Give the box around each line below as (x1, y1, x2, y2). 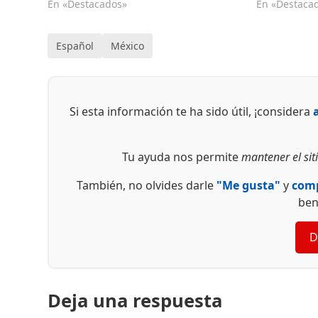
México (111, 38, 145, 53)
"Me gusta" (216, 177, 280, 193)
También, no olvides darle (76, 177, 216, 193)
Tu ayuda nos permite (121, 148, 241, 165)
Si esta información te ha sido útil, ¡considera (70, 103, 314, 119)
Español (56, 38, 94, 53)
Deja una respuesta (48, 288, 223, 314)
